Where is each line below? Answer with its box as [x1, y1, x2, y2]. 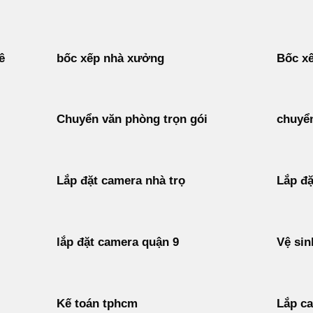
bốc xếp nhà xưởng [56, 52, 164, 66]
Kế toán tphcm [56, 297, 138, 311]
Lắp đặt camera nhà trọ [56, 174, 185, 188]
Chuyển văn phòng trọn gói [56, 112, 208, 126]
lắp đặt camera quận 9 [56, 235, 179, 249]
